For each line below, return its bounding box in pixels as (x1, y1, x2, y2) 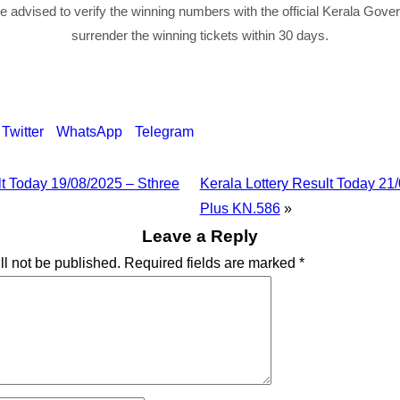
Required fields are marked (124, 255, 299, 271)
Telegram (135, 124, 194, 139)
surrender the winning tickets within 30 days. (71, 28, 329, 43)
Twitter (2, 124, 44, 139)
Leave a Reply (142, 227, 258, 246)
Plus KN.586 (199, 201, 280, 216)
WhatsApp (56, 124, 122, 139)
